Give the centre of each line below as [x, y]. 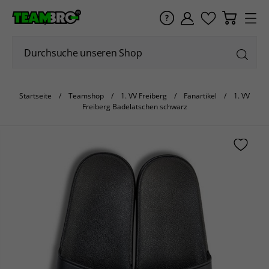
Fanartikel [200, 96]
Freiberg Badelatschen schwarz [134, 107]
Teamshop [86, 96]
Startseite [35, 96]
